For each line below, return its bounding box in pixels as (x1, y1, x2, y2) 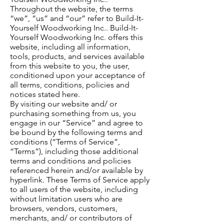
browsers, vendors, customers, (10, 203, 117, 213)
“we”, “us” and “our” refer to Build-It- (10, 13, 143, 23)
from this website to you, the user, (10, 61, 129, 71)
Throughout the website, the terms (10, 4, 133, 14)
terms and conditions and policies (10, 156, 131, 166)
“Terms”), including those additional (10, 146, 138, 156)
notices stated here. (10, 89, 80, 99)
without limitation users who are (10, 194, 122, 204)
